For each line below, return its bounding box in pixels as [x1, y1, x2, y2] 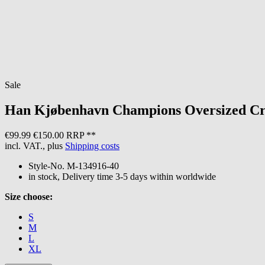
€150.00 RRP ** [33, 130, 96, 140]
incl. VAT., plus [5, 140, 65, 151]
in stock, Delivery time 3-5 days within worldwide [28, 171, 216, 182]
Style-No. [28, 160, 64, 171]
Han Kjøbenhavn [5, 102, 109, 118]
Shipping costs [65, 140, 119, 151]
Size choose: [5, 191, 53, 202]
